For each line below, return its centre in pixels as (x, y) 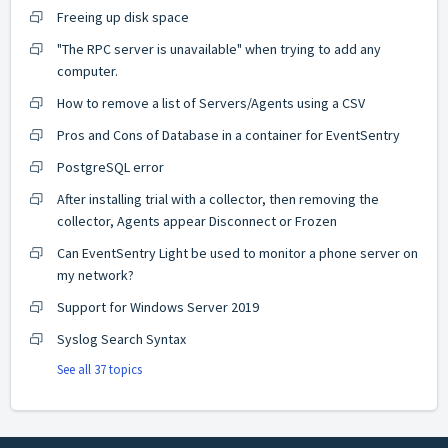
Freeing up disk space (123, 17)
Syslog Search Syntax (121, 339)
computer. (87, 71)
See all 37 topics (99, 370)
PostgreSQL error (110, 167)
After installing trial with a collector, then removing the (218, 199)
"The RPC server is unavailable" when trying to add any (219, 49)
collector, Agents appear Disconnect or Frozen (197, 221)
